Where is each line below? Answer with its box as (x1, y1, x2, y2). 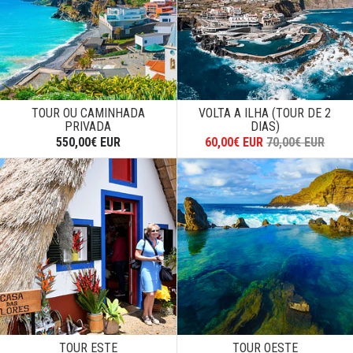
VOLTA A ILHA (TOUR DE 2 (199, 106, 332, 121)
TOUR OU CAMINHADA (31, 106, 145, 121)
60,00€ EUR (205, 135, 264, 150)
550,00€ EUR (55, 135, 121, 150)
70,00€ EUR (266, 135, 325, 150)
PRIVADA (65, 119, 112, 135)
